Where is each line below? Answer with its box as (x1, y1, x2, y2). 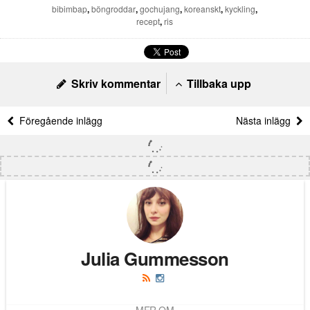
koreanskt (184, 2, 221, 15)
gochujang (140, 2, 181, 15)
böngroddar (91, 2, 136, 15)
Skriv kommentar (68, 75, 161, 91)
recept (136, 15, 161, 27)
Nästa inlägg (236, 113, 296, 127)
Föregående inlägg (14, 113, 102, 127)
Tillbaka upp (183, 75, 251, 91)
